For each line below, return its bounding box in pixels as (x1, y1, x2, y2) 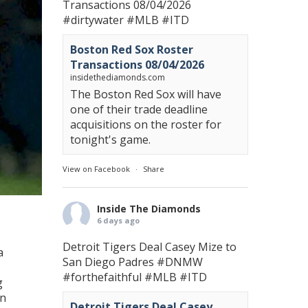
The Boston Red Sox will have (70, 87, 221, 102)
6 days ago (97, 215, 140, 225)
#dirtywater (63, 12, 124, 27)
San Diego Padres (63, 254, 157, 269)
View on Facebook (63, 164, 130, 174)
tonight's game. (70, 132, 151, 147)
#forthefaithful (63, 269, 142, 285)
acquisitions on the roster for (70, 117, 221, 132)
